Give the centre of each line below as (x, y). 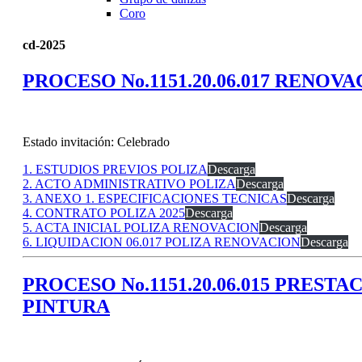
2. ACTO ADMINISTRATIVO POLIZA (129, 184)
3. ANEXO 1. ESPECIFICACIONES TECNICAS (155, 199)
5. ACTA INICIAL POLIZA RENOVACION (141, 228)
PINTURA (66, 307)
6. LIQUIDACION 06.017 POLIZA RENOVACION (162, 242)
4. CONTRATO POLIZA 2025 (104, 213)
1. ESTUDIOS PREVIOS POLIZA (115, 170)
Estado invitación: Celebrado (96, 142)
